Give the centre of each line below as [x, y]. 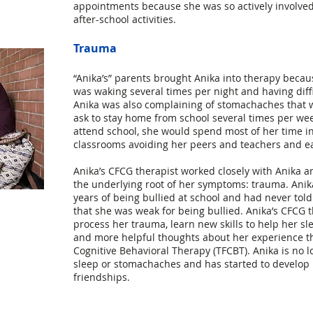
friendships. [102, 277]
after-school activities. [125, 19]
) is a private [278, 306]
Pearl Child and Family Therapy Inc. [187, 306]
